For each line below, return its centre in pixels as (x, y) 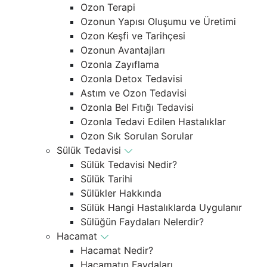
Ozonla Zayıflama (120, 64)
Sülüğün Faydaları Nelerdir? (142, 221)
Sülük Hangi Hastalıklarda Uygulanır (161, 207)
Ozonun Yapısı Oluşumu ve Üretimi (158, 21)
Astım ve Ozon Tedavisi (133, 93)
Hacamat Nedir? (117, 250)
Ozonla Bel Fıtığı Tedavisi (137, 107)
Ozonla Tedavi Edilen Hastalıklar (153, 121)
